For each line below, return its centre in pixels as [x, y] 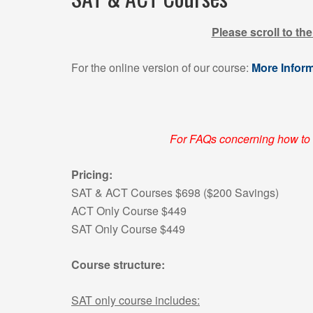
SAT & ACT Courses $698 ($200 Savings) [175, 192]
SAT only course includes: [136, 300]
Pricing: [93, 174]
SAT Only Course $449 [128, 229]
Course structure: [118, 264]
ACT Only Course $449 [129, 211]
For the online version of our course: [161, 67]
